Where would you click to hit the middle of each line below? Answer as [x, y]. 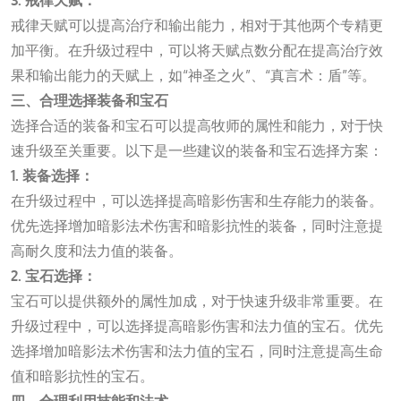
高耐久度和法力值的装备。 [97, 251]
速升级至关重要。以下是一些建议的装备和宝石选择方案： [197, 150]
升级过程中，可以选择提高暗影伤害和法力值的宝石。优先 [197, 326]
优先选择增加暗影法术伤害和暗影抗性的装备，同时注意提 [197, 226]
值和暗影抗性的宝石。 [82, 376]
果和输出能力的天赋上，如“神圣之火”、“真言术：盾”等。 [193, 75]
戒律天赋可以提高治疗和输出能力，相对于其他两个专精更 [197, 25]
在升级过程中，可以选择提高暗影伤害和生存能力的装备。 [197, 200]
